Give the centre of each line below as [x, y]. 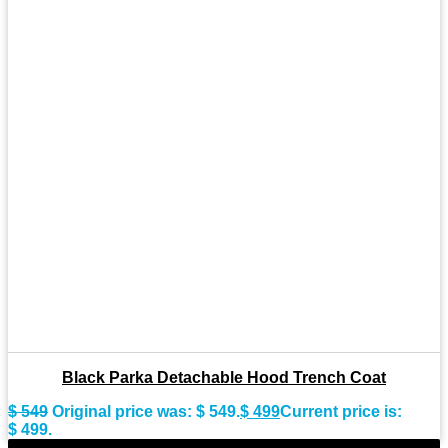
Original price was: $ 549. [146, 412]
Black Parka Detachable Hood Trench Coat [224, 378]
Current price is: [341, 412]
